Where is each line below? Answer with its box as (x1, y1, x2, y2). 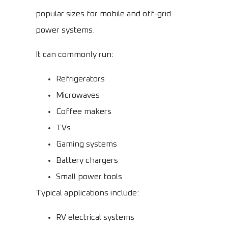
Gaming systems (56, 140, 117, 149)
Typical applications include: (36, 189, 139, 197)
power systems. (36, 26, 95, 35)
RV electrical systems (56, 213, 134, 222)
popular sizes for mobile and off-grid (36, 10, 171, 18)
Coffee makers (56, 107, 111, 116)
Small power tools (56, 173, 122, 181)
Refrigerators (56, 75, 105, 83)
